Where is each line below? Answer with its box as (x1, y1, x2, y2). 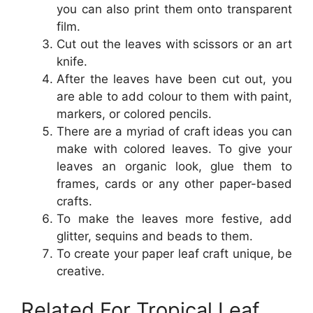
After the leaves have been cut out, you (57, 72, 292, 87)
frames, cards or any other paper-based (57, 177, 292, 191)
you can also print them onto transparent (57, 2, 292, 17)
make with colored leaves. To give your (57, 142, 292, 156)
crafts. (57, 194, 92, 209)
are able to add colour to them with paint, (57, 89, 292, 104)
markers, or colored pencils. (57, 107, 212, 122)
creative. (57, 264, 105, 279)
